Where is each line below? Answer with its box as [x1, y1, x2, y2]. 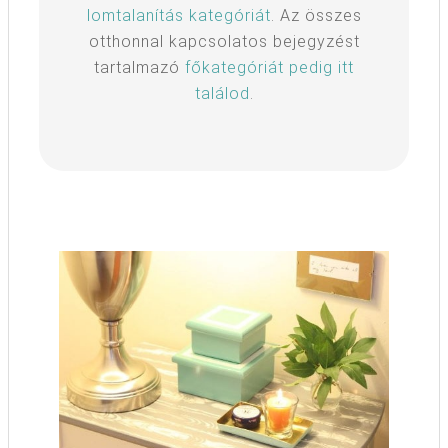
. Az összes [270, 5, 362, 25]
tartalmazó [94, 57, 185, 77]
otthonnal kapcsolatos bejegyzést [88, 31, 360, 51]
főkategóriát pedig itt [185, 57, 354, 77]
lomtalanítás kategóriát [86, 5, 271, 25]
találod [194, 83, 250, 103]
